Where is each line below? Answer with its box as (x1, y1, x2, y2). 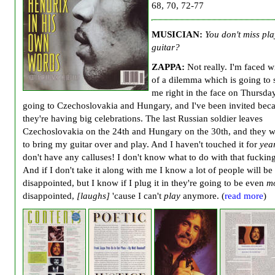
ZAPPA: (152, 61, 185, 72)
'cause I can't (112, 190, 164, 201)
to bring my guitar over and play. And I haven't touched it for (23, 139, 260, 150)
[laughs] (77, 190, 112, 201)
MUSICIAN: (152, 29, 203, 40)
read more (225, 190, 263, 201)
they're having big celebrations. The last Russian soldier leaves (23, 113, 263, 124)
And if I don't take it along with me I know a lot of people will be (23, 165, 273, 176)
